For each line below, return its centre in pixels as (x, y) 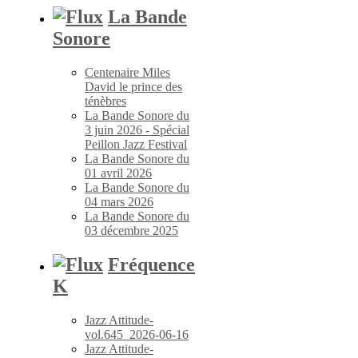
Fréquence (151, 264)
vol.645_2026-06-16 (137, 334)
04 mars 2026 (119, 201)
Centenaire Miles (127, 72)
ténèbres (105, 101)
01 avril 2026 (118, 173)
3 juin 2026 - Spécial (137, 129)
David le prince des (133, 86)
